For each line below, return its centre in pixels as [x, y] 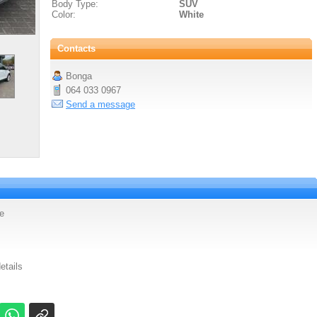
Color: [64, 15]
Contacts [76, 48]
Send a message [100, 104]
